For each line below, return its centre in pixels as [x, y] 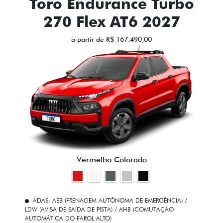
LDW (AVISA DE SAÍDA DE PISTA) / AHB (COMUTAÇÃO [99, 210]
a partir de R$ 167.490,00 [111, 39]
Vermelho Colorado [111, 160]
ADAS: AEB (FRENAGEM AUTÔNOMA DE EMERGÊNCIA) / [110, 201]
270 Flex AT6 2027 [111, 21]
